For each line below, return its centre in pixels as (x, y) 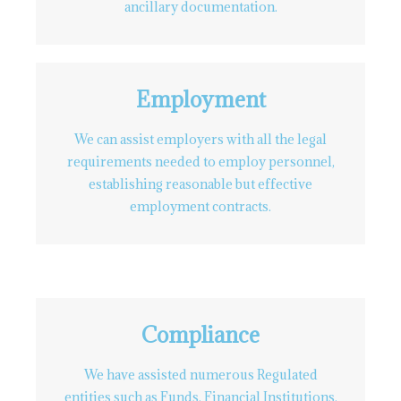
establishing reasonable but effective (200, 184)
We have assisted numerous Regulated (200, 375)
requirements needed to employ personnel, (200, 162)
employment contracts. (200, 206)
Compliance (200, 335)
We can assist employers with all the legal (200, 139)
